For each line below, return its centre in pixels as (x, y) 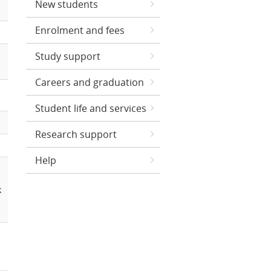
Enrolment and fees (80, 30)
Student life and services (91, 108)
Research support (76, 134)
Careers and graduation (90, 82)
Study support (68, 56)
